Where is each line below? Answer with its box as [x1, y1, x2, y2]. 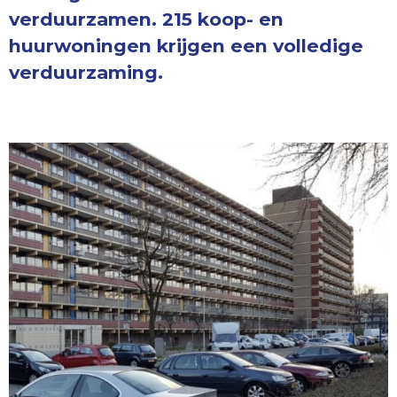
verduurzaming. [9, 61, 163, 84]
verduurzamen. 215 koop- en [9, 8, 284, 31]
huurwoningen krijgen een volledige [9, 35, 363, 58]
